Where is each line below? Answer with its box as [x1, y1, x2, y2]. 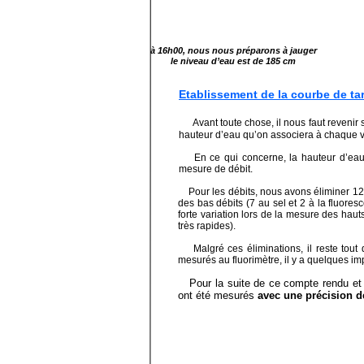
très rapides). [178, 220, 238, 232]
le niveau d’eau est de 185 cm [171, 56, 296, 66]
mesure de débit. [179, 163, 255, 175]
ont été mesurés [178, 289, 258, 301]
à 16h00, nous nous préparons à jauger [149, 45, 317, 55]
